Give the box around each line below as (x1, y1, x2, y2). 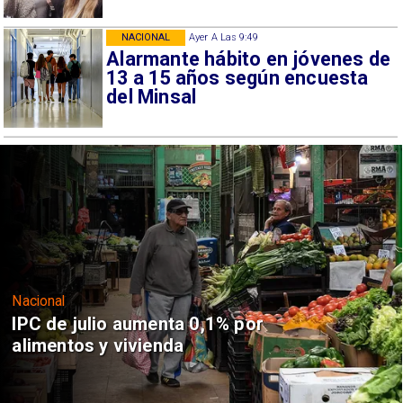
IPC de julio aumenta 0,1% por (12, 313, 264, 336)
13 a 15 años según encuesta (106, 66, 369, 89)
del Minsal (106, 85, 197, 108)
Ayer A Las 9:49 (189, 31, 258, 43)
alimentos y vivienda (12, 335, 184, 357)
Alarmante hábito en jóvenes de (106, 47, 391, 70)
